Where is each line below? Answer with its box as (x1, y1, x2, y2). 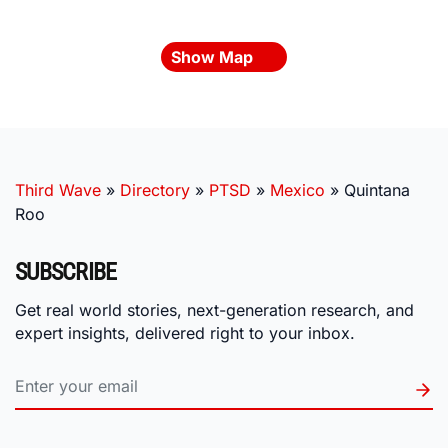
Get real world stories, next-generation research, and (15, 299, 414, 320)
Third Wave (15, 179, 101, 200)
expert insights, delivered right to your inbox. (15, 322, 355, 343)
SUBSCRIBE (15, 257, 117, 286)
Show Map (171, 46, 257, 67)
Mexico (270, 179, 325, 200)
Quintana (344, 179, 410, 200)
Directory (120, 179, 190, 200)
